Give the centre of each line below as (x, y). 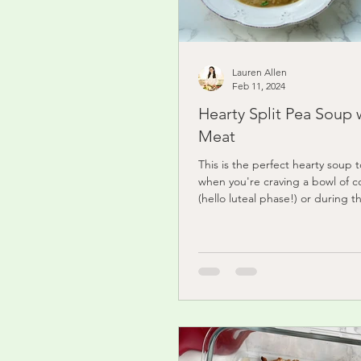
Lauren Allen (259, 72)
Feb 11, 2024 (259, 85)
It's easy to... (230, 215)
